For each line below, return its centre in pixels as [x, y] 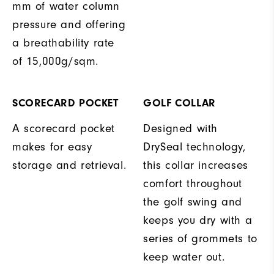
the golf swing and [193, 202]
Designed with [180, 128]
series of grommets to [200, 239]
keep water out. [184, 257]
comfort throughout [193, 183]
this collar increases [196, 165]
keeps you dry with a [198, 220]
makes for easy [52, 147]
